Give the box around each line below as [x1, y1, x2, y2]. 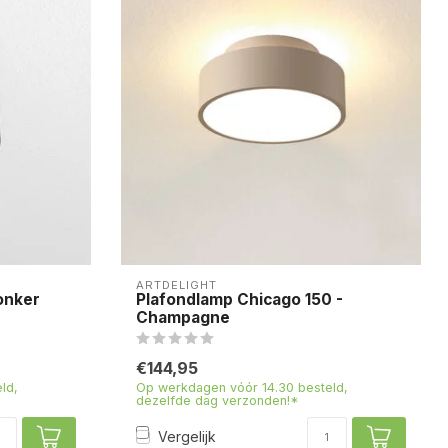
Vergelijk [158, 428, 216, 446]
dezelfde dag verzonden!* [136, 392, 299, 408]
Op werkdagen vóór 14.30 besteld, [136, 379, 348, 395]
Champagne [136, 307, 230, 327]
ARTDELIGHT [136, 277, 217, 292]
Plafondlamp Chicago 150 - [136, 289, 343, 309]
